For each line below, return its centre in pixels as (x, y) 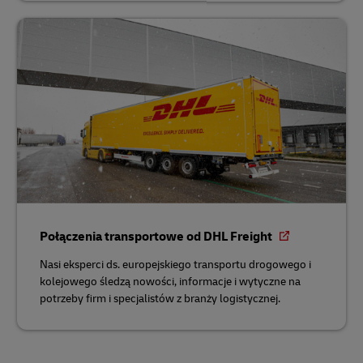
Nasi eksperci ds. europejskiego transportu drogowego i (175, 264)
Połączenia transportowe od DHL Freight (157, 236)
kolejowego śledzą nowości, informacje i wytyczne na (170, 281)
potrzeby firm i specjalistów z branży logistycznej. (160, 298)
